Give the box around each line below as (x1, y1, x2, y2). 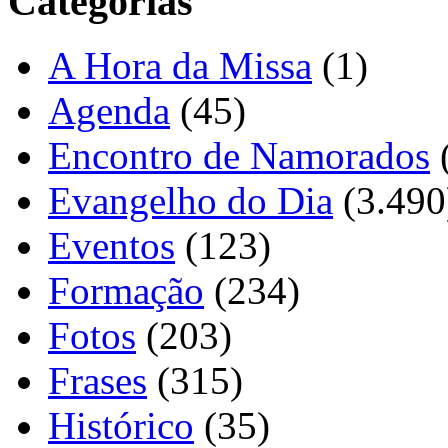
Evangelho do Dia (48, 179, 333, 223)
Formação (48, 269, 204, 313)
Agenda (48, 89, 170, 133)
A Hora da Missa (48, 44, 312, 88)
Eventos (48, 224, 175, 268)
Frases (48, 359, 147, 403)
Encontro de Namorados (48, 134, 430, 178)
